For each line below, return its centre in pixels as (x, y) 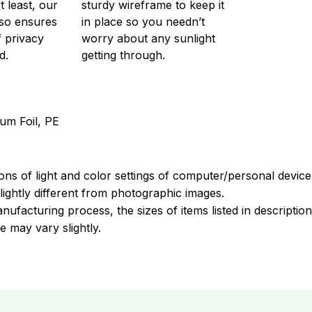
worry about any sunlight (149, 38)
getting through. (124, 55)
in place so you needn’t (143, 21)
